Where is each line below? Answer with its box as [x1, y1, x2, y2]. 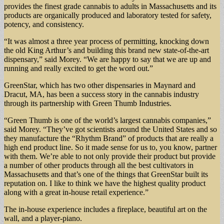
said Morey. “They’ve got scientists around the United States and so [4, 124, 217, 133]
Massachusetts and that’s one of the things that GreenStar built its [4, 169, 208, 178]
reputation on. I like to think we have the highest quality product [4, 178, 205, 187]
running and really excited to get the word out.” [4, 63, 153, 72]
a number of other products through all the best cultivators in [4, 160, 193, 169]
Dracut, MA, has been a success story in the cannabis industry [4, 89, 199, 98]
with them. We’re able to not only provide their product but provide [4, 151, 215, 160]
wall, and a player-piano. [4, 213, 82, 222]
